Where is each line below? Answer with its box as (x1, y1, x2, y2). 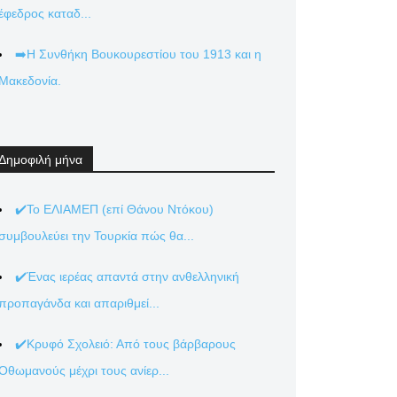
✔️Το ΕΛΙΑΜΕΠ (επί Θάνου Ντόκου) (15, 202, 214, 216)
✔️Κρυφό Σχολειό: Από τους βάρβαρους (15, 337, 236, 351)
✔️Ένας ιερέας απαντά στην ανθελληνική (15, 269, 239, 284)
